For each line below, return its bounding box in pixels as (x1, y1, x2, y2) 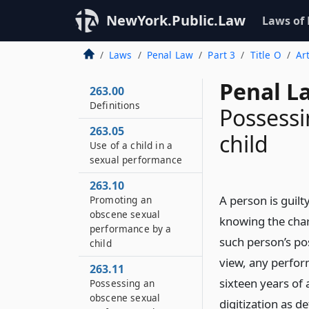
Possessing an (90, 277, 155, 290)
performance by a (90, 222, 172, 235)
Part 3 (208, 48, 236, 61)
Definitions (90, 99, 140, 112)
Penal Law (146, 48, 194, 61)
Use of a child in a (90, 139, 173, 152)
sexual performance (90, 153, 182, 166)
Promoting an (90, 193, 152, 206)
